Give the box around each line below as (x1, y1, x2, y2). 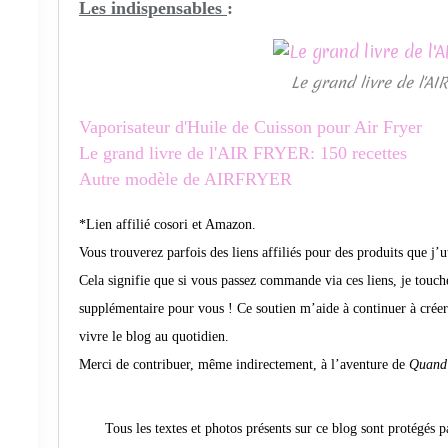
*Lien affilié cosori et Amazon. (79, 217, 256, 232)
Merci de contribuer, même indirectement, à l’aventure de (79, 357, 409, 372)
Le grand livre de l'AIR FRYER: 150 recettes (79, 143, 407, 163)
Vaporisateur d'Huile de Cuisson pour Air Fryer (79, 117, 427, 137)
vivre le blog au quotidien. (79, 329, 229, 344)
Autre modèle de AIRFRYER (79, 169, 292, 189)
